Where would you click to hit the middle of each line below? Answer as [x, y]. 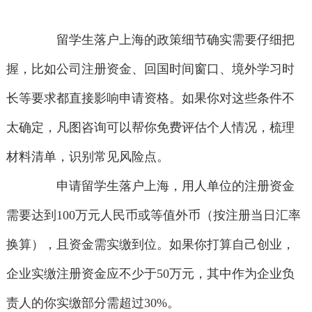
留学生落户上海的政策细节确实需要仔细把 [163, 40]
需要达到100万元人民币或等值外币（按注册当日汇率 [153, 216]
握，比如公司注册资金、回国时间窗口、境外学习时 [150, 69]
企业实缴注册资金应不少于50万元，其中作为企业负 [150, 274]
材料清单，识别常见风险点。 [87, 157]
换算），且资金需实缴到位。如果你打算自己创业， [150, 245]
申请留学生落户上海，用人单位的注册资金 [163, 186]
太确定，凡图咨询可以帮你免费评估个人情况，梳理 [150, 128]
